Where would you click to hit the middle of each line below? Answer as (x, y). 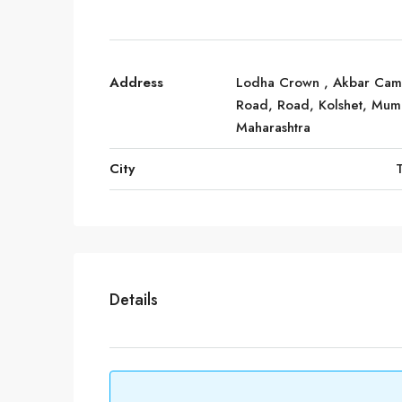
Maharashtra (273, 127)
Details (134, 300)
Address (136, 83)
